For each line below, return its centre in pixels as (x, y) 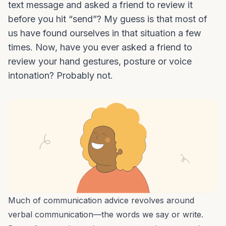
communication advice (86, 201)
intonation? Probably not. (61, 75)
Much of (26, 201)
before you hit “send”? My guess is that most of (108, 19)
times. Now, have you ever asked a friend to (100, 47)
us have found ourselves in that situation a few (105, 33)
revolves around (161, 201)
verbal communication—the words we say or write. (106, 215)
